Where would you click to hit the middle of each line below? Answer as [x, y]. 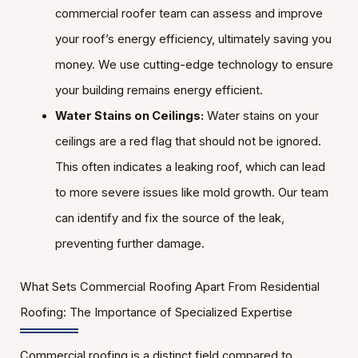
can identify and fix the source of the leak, [169, 218]
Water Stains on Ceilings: [129, 115]
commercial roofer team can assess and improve [189, 13]
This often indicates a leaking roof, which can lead [190, 167]
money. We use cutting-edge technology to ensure [194, 64]
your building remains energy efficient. [159, 90]
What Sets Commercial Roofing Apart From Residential [169, 286]
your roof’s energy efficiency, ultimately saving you [193, 39]
